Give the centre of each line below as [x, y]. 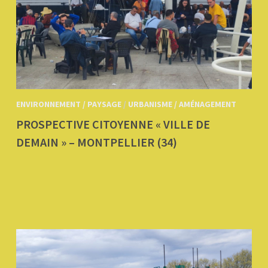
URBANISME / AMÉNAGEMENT [182, 104]
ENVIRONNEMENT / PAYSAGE [68, 104]
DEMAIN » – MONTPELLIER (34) [96, 142]
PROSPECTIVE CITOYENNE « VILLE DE [113, 124]
